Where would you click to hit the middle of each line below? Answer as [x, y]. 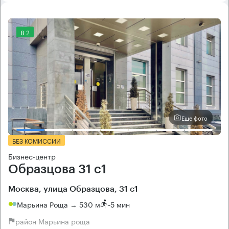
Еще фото [194, 117]
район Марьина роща [53, 221]
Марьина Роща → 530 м [59, 204]
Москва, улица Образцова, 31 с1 [73, 189]
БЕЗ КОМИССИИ [37, 141]
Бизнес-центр [32, 156]
